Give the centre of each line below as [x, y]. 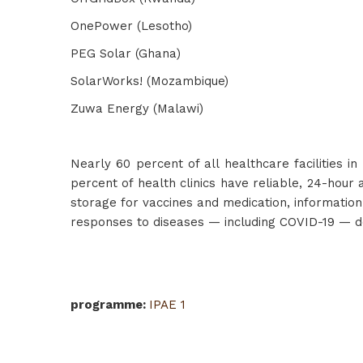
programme [107, 305]
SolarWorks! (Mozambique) [149, 81]
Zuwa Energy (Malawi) [137, 109]
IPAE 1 [167, 305]
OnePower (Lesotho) [131, 26]
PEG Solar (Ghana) [126, 53]
